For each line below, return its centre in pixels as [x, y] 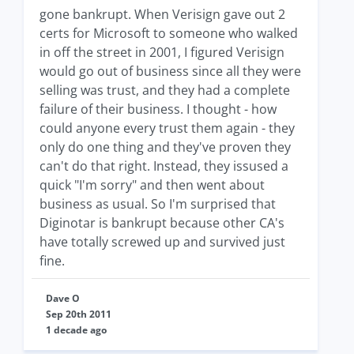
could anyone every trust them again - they [167, 128]
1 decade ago [76, 330]
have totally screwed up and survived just [162, 242]
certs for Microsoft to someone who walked [169, 33]
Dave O [63, 298]
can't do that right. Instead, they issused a [164, 166]
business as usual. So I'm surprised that [158, 204]
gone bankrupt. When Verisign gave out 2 [162, 14]
